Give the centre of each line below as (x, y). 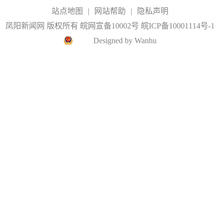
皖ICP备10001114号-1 (178, 26)
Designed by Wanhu (125, 41)
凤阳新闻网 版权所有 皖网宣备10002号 (73, 26)
